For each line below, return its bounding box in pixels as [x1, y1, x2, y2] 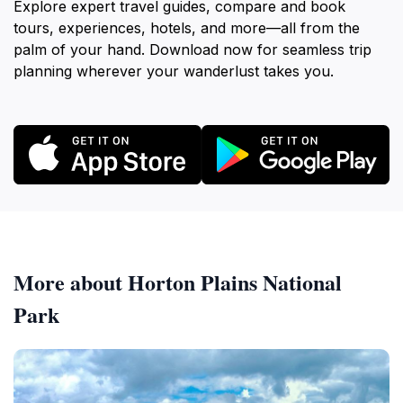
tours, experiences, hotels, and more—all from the [13, 19, 360, 37]
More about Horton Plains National [13, 265, 342, 298]
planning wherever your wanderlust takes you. [13, 62, 334, 80]
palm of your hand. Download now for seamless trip [13, 40, 372, 58]
